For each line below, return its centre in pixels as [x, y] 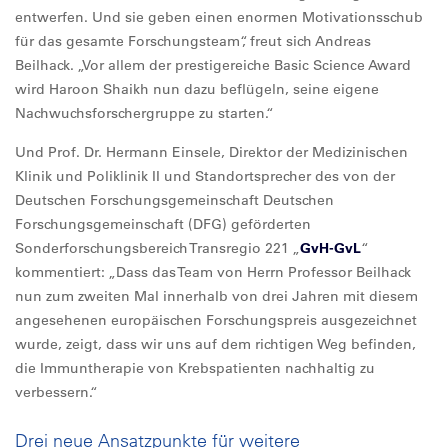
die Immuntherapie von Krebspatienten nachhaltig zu [195, 368]
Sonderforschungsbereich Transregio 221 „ [157, 248]
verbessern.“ [56, 392]
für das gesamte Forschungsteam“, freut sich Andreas [193, 41]
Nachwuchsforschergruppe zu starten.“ [144, 113]
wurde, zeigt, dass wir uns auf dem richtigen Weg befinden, [215, 344]
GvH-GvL [330, 248]
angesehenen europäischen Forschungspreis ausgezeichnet [216, 320]
